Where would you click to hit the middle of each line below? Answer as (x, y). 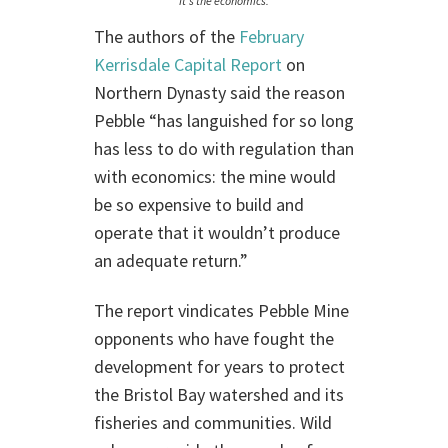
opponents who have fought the (214, 338)
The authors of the (166, 36)
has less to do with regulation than (224, 148)
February (271, 36)
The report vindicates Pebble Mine (221, 310)
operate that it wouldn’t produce (217, 232)
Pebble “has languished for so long (224, 120)
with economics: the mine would (215, 176)
